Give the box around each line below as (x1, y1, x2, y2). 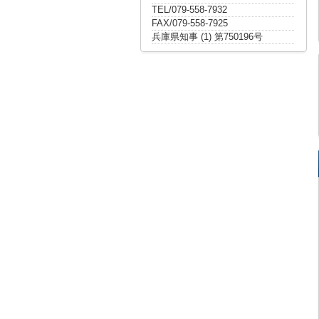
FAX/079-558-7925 (152, 18, 228, 28)
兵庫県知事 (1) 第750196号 (152, 31, 263, 42)
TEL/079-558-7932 (152, 4, 227, 15)
